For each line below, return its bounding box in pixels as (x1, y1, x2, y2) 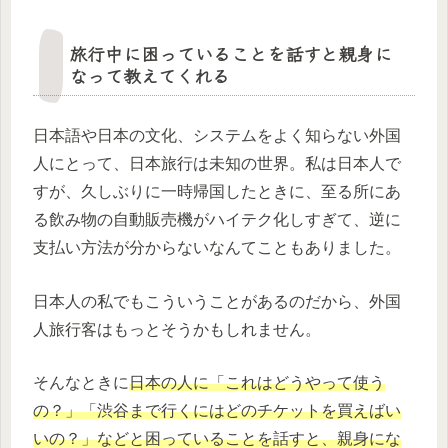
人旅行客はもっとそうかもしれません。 (33, 320, 321, 338)
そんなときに (33, 374, 129, 392)
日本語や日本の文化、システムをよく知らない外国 (33, 127, 401, 145)
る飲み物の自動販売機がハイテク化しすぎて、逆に (33, 211, 401, 229)
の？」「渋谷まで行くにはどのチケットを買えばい (33, 402, 401, 420)
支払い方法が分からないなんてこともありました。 (33, 239, 401, 257)
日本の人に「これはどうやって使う (129, 374, 385, 392)
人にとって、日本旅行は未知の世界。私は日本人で (33, 155, 401, 173)
